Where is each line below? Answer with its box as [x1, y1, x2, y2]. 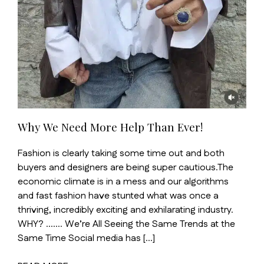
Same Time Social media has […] [18, 231, 155, 245]
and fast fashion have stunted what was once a [18, 189, 219, 203]
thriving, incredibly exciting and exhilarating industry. [18, 203, 233, 217]
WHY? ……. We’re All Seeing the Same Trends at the [18, 217, 235, 231]
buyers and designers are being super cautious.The [18, 160, 233, 174]
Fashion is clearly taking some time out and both [18, 146, 225, 160]
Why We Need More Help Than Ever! [18, 120, 203, 135]
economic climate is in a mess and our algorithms [18, 174, 229, 189]
